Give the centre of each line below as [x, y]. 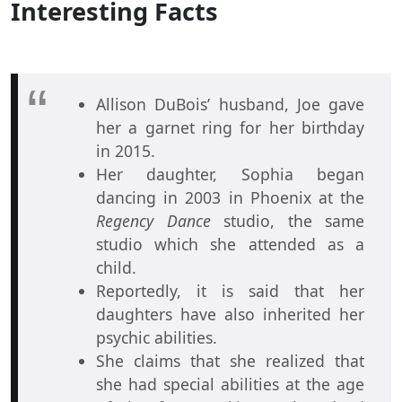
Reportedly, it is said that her [230, 290]
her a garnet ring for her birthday [230, 127]
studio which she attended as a [230, 244]
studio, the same [287, 220]
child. [118, 267]
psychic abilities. [159, 337]
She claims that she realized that [230, 360]
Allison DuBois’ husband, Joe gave [230, 104]
